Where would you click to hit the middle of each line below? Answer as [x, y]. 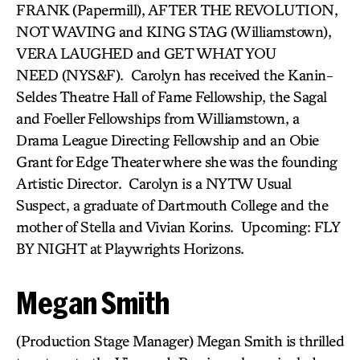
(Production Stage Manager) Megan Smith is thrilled [180, 341]
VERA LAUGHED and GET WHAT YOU [146, 53]
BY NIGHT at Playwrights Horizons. [130, 248]
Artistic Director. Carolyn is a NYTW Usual [154, 183]
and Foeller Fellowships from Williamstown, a [157, 118]
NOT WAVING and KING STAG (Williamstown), [174, 31]
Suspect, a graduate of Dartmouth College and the [172, 205]
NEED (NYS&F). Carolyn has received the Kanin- [174, 75]
